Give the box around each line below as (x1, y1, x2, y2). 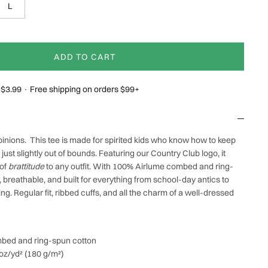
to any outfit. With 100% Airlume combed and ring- (44, 161, 233, 172)
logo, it (200, 148, 226, 159)
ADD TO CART (53, 51, 117, 62)
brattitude (8, 161, 44, 172)
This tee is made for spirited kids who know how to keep (30, 135, 236, 146)
